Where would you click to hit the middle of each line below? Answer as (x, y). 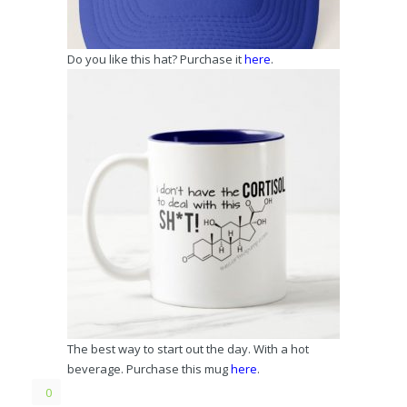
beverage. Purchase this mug (149, 368)
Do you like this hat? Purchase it (156, 59)
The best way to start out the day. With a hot (188, 348)
